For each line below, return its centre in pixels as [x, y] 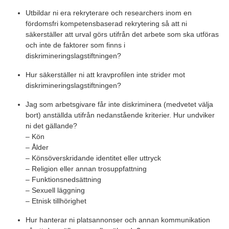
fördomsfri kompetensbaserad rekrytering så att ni [107, 24]
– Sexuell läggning [55, 190]
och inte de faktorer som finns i [75, 45]
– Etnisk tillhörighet [56, 201]
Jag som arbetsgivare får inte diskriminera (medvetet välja [119, 105]
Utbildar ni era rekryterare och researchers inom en [109, 13]
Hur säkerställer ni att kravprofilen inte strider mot [105, 75]
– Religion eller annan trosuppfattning [86, 169]
